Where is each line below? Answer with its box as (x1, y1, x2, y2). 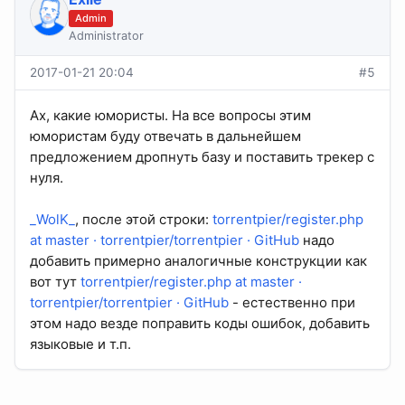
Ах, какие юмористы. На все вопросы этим (30, 107, 311, 125)
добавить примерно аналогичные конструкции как (30, 252, 367, 270)
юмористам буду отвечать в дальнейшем (30, 127, 301, 146)
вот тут (30, 273, 80, 291)
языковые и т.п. (30, 335, 131, 353)
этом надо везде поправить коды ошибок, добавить (30, 315, 370, 333)
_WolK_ (30, 211, 75, 229)
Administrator (68, 29, 144, 43)
